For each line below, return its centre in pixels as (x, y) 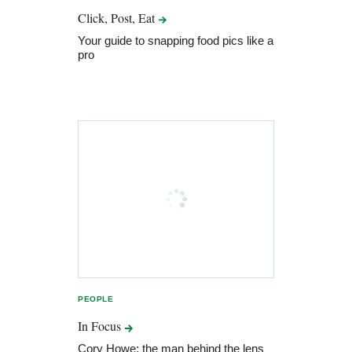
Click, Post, (108, 18)
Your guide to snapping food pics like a (176, 41)
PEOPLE (96, 299)
